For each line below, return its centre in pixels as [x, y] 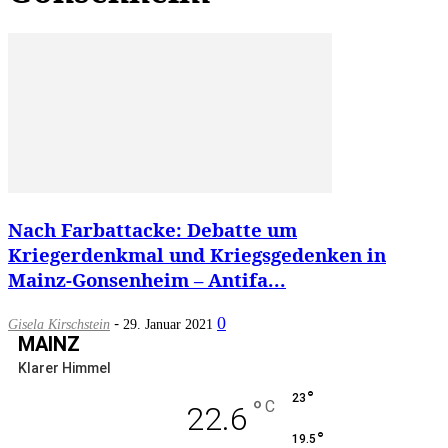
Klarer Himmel [64, 367]
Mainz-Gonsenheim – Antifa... [147, 279]
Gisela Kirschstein [59, 324]
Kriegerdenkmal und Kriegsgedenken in [197, 254]
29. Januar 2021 [168, 324]
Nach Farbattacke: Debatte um [152, 229]
